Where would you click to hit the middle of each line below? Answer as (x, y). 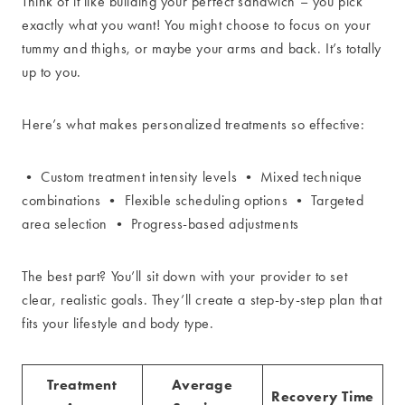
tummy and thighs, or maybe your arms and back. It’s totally (202, 48)
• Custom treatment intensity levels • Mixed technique (192, 176)
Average (202, 384)
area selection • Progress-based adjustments (160, 223)
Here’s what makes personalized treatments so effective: (193, 124)
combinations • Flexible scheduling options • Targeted (193, 200)
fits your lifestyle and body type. (118, 323)
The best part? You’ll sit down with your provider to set (185, 276)
